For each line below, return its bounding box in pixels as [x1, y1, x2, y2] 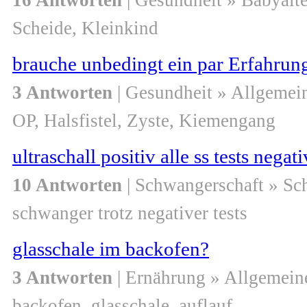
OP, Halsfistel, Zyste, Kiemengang [12, 110, 275, 132]
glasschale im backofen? [12, 238, 209, 260]
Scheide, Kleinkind [12, 18, 158, 39]
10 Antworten [12, 175, 122, 196]
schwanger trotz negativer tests [12, 203, 247, 224]
